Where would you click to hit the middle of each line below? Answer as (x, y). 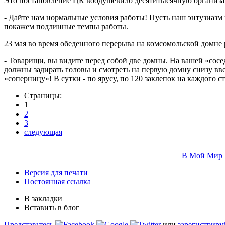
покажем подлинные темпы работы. (66, 26)
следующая (43, 132)
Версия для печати (56, 172)
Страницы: (43, 95)
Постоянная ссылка (58, 181)
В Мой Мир (202, 155)
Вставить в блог (52, 207)
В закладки (43, 198)
